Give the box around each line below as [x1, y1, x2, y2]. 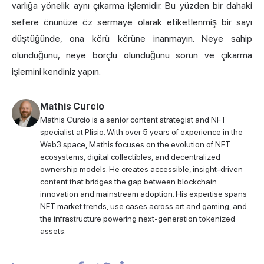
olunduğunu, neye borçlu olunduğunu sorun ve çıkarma [12, 49, 252, 61]
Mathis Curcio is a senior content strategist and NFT [40, 115, 226, 125]
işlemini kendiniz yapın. [12, 66, 101, 78]
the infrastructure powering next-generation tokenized [40, 214, 235, 224]
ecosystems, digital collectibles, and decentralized [40, 152, 220, 162]
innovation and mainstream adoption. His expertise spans [40, 189, 247, 199]
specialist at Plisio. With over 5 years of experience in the [40, 127, 243, 137]
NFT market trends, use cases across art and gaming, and [40, 202, 247, 212]
